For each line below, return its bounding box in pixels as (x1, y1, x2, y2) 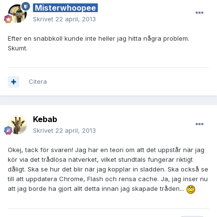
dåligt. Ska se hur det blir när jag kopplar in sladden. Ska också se (8, 165, 208, 173)
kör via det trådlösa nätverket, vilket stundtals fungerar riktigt (8, 155, 193, 164)
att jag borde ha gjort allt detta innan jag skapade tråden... (8, 185, 186, 193)
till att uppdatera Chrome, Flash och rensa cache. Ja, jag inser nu (8, 175, 208, 183)
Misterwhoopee (35, 3, 96, 13)
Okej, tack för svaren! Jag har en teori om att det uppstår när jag (8, 146, 204, 154)
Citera (29, 77, 47, 86)
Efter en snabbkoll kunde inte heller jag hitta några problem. (8, 34, 189, 43)
